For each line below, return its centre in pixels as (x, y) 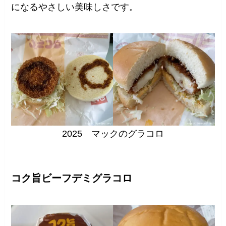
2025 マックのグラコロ (113, 133)
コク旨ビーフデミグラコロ (72, 178)
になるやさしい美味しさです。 (75, 7)
